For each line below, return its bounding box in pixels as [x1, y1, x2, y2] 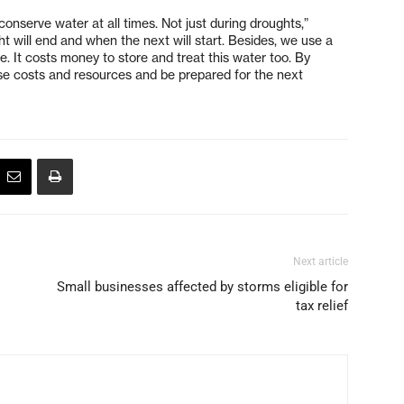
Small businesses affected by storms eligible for [57, 278, 348, 295]
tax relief [296, 297, 348, 314]
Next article [293, 254, 348, 268]
